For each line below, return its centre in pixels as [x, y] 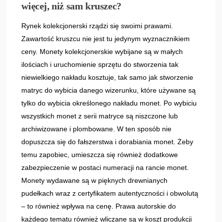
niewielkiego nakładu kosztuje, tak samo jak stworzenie [108, 78]
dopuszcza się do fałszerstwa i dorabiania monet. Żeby [108, 142]
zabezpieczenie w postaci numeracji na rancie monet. [105, 168]
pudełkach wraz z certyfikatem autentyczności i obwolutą [110, 194]
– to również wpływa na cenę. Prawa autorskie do [99, 206]
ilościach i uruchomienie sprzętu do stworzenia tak [100, 65]
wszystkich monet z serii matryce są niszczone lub [100, 116]
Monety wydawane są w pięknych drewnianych [95, 181]
